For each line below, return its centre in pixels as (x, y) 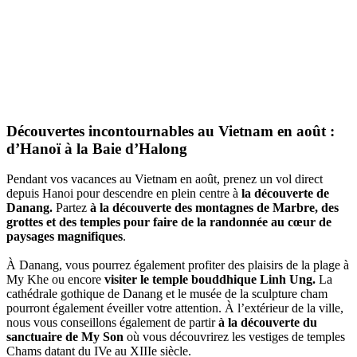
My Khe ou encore (55, 280)
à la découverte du (268, 323)
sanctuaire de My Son (65, 337)
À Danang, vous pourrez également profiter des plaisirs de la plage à (178, 265)
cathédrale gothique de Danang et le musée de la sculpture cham (167, 294)
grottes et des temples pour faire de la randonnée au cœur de (169, 222)
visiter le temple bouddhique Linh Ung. (210, 280)
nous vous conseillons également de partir (112, 323)
